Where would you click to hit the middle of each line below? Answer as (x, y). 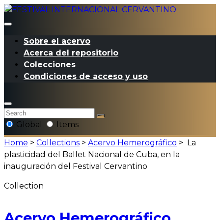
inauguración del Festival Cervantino (76, 166)
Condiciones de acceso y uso (86, 76)
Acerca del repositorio (71, 53)
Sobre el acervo (57, 41)
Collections (58, 143)
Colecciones (50, 65)
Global (29, 124)
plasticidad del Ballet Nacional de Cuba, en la (92, 155)
